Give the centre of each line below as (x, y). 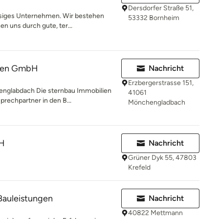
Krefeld (139, 167)
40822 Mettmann (155, 213)
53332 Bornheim (154, 18)
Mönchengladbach (157, 102)
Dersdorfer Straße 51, (161, 8)
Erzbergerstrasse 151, (161, 83)
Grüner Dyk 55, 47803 (162, 158)
